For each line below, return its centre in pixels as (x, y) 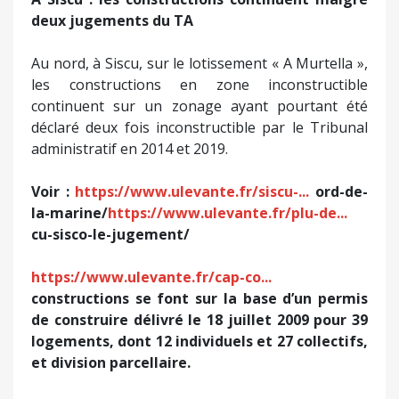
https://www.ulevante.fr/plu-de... (228, 212)
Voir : (53, 191)
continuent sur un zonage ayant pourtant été (199, 106)
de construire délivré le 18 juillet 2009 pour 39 (199, 319)
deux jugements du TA (112, 20)
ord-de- (339, 191)
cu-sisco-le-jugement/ (110, 234)
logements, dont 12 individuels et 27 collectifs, (199, 341)
